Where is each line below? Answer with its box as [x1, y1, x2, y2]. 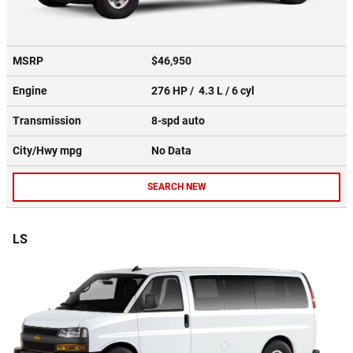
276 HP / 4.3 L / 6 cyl [151, 84, 257, 98]
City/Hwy [13, 144, 60, 158]
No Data [151, 144, 196, 158]
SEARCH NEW [147, 180, 206, 192]
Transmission [13, 114, 81, 128]
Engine [13, 84, 47, 98]
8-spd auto [151, 114, 207, 128]
